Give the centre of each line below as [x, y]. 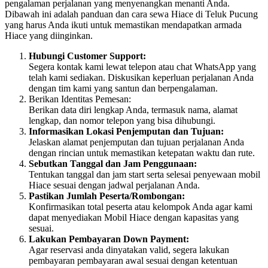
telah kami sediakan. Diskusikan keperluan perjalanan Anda [141, 78]
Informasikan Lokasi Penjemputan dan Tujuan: [126, 132]
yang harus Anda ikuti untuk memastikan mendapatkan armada [123, 25]
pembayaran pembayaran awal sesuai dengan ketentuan [133, 261]
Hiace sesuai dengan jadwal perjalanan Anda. [114, 185]
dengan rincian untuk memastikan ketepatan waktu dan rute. [142, 153]
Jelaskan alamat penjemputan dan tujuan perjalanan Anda [136, 142]
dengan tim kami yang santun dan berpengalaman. [123, 89]
